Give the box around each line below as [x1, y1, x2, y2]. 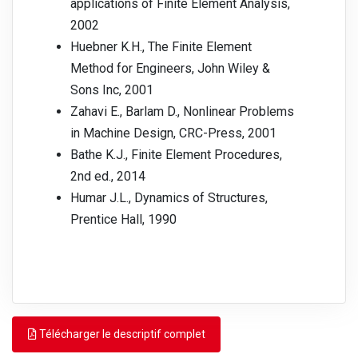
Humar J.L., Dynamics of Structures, [70, 190, 268, 206]
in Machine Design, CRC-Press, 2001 [70, 125, 276, 141]
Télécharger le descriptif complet [36, 328, 205, 341]
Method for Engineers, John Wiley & [70, 61, 270, 77]
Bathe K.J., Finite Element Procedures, [70, 147, 282, 163]
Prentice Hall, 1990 [70, 212, 177, 228]
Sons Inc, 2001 [70, 82, 153, 98]
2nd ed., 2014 [70, 169, 145, 185]
